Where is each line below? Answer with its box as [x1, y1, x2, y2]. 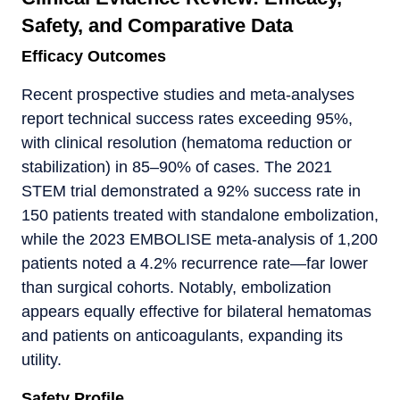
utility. [21, 350, 62, 369]
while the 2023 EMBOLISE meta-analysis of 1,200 [21, 229, 378, 248]
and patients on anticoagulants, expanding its [21, 326, 343, 345]
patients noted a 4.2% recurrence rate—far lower [21, 254, 368, 272]
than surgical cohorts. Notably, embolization [21, 278, 331, 296]
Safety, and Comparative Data [21, 13, 293, 37]
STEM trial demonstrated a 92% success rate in [21, 181, 361, 200]
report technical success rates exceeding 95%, [21, 109, 353, 128]
